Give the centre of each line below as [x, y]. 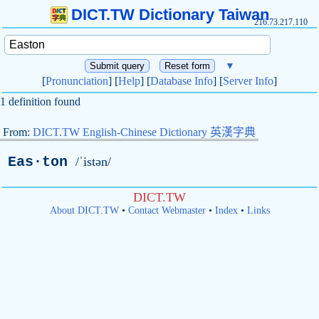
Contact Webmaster [167, 210]
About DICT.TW [84, 210]
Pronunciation [77, 81]
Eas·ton [38, 162]
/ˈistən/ [93, 162]
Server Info [248, 81]
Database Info [182, 81]
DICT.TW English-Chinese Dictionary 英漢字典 [144, 132]
